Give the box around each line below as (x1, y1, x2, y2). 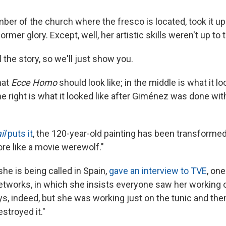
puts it (6, 128, 33, 139)
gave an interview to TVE (109, 165, 207, 176)
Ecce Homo (11, 77, 57, 88)
